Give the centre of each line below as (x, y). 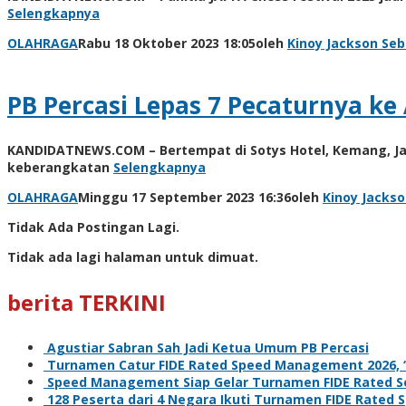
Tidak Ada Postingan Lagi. (93, 227)
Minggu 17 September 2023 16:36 (184, 197)
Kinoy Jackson (333, 43)
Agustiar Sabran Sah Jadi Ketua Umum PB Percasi (208, 347)
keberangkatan (60, 167)
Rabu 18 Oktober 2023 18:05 (167, 43)
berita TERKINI (87, 302)
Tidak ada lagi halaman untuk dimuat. (133, 256)
